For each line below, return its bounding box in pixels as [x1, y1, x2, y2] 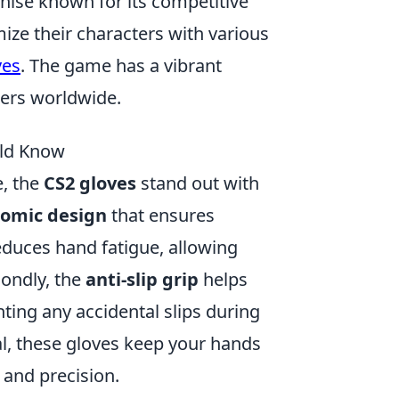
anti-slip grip [85, 267, 199, 291]
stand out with [136, 171, 259, 195]
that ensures [107, 203, 215, 227]
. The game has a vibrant [20, 53, 222, 77]
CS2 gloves [44, 171, 136, 195]
